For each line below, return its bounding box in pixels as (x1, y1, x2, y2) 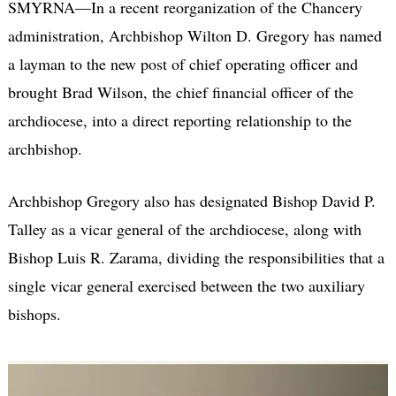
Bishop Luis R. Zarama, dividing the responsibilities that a (7, 246, 385, 268)
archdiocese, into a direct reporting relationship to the (7, 109, 352, 131)
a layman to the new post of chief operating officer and (7, 52, 358, 74)
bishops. (7, 302, 61, 324)
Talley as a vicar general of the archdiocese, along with (7, 217, 362, 240)
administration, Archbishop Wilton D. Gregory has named (7, 24, 382, 46)
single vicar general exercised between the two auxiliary (7, 274, 365, 296)
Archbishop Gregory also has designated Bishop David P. (7, 189, 376, 211)
